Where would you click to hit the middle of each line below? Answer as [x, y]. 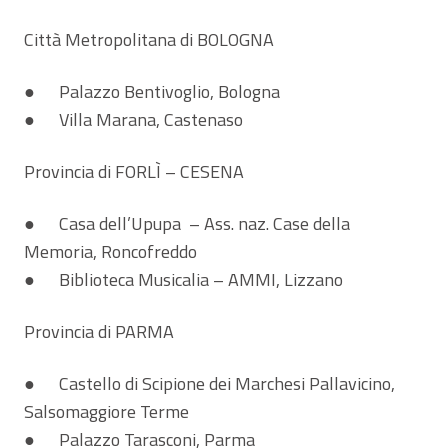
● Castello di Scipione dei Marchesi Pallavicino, [209, 383]
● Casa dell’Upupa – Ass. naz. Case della [187, 223]
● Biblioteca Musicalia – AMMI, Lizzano [183, 279]
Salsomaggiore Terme [106, 411]
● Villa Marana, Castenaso [133, 119]
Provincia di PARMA [99, 331]
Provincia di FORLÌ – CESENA [134, 171]
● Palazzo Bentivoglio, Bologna [152, 91]
